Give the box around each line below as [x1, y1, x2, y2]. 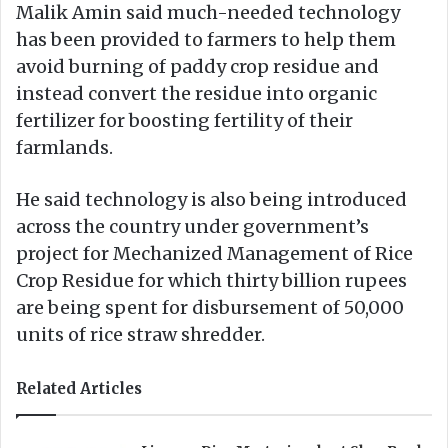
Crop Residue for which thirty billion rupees [16, 268, 407, 292]
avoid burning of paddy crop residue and [16, 54, 379, 78]
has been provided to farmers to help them [16, 27, 396, 51]
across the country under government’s [16, 214, 369, 238]
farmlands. [16, 135, 113, 159]
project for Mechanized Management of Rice [16, 241, 413, 265]
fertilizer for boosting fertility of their [16, 108, 353, 132]
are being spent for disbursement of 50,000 [16, 295, 404, 319]
